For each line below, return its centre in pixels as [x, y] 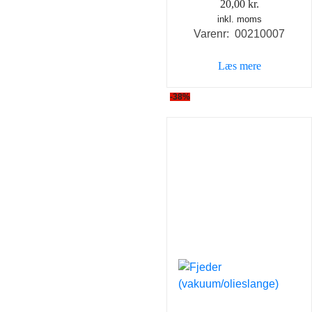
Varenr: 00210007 [239, 34]
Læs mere [239, 66]
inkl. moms [239, 19]
